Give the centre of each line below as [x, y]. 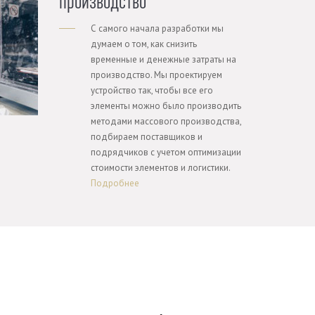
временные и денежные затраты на [163, 59]
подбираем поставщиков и [146, 137]
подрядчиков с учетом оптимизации [166, 152]
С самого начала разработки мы [157, 28]
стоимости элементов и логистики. [160, 168]
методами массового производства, [166, 121]
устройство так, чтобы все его [152, 90]
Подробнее [115, 183]
